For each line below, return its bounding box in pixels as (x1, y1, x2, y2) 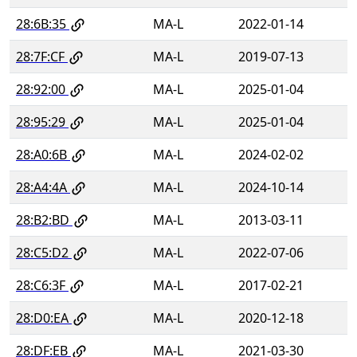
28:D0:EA (16, 308, 69, 327)
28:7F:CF (16, 47, 65, 65)
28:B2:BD (16, 210, 69, 229)
